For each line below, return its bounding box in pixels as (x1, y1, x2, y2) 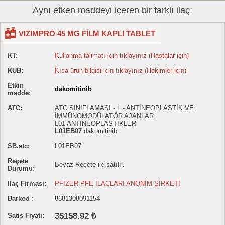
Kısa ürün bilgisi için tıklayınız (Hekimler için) (55, 67, 186, 75)
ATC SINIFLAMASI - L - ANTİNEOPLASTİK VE (55, 104, 194, 113)
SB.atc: (8, 142, 30, 150)
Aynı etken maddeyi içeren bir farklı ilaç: (33, 5, 192, 16)
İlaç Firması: (8, 180, 46, 188)
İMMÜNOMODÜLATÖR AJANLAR (55, 112, 154, 120)
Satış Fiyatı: (8, 212, 44, 220)
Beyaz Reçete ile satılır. (55, 161, 125, 169)
